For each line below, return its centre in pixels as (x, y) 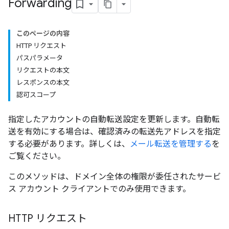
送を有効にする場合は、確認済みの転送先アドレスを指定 (114, 132)
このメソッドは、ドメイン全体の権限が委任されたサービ (114, 177)
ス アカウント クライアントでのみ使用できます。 (99, 189)
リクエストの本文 (43, 70)
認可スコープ (36, 95)
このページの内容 (43, 33)
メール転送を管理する (171, 144)
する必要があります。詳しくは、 (69, 144)
